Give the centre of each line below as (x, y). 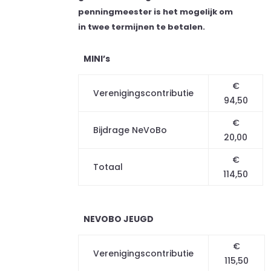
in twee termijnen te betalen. (142, 27)
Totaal (108, 167)
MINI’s (94, 59)
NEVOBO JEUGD (116, 219)
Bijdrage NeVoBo (130, 130)
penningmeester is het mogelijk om (156, 12)
